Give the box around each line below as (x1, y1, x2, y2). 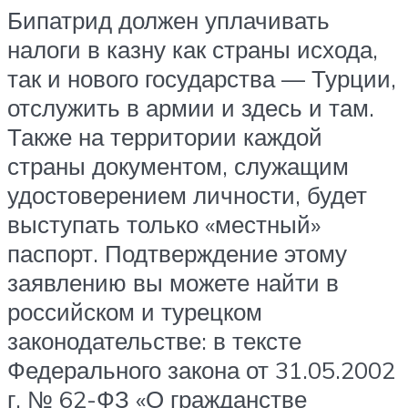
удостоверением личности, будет (7, 180, 367, 210)
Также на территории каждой (7, 122, 322, 152)
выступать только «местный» (7, 209, 321, 240)
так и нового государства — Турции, (7, 64, 396, 94)
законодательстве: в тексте (7, 326, 301, 356)
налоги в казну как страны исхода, (7, 35, 378, 65)
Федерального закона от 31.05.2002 (7, 355, 395, 385)
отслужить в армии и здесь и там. (7, 93, 374, 123)
